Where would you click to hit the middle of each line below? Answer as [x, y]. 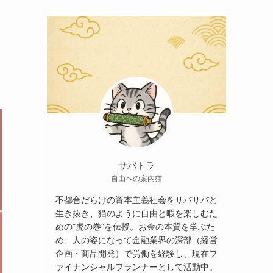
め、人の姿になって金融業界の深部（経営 [136, 240]
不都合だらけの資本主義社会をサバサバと [136, 200]
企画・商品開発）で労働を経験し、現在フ [136, 253]
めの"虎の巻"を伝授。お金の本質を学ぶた [135, 226]
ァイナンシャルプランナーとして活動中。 [136, 267]
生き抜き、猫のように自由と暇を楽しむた [136, 213]
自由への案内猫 [136, 178]
